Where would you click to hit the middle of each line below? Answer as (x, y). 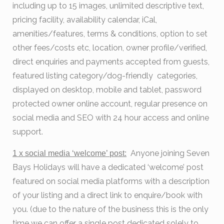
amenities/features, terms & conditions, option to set (110, 34)
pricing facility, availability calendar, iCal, (86, 20)
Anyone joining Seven (168, 153)
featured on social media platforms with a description (111, 181)
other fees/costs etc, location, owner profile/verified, (111, 48)
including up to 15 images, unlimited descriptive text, (108, 6)
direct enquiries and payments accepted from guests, (111, 62)
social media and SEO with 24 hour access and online (111, 118)
